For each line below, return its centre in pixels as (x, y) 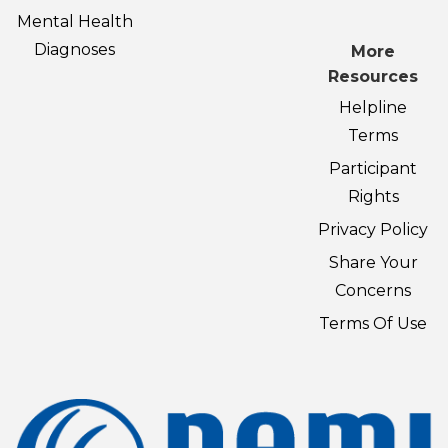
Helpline (373, 108)
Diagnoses (75, 50)
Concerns (373, 291)
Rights (373, 197)
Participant (373, 169)
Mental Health (74, 22)
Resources (373, 77)
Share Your (373, 263)
